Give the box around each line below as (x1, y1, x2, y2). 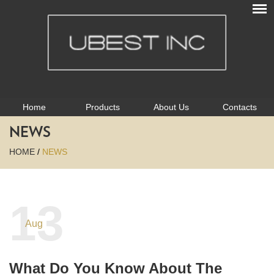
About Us (154, 102, 189, 113)
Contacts (223, 102, 257, 113)
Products (86, 102, 120, 113)
